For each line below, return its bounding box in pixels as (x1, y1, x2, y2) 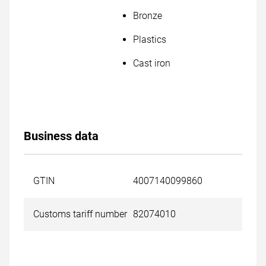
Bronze (133, 10, 162, 21)
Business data (24, 129, 99, 143)
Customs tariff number (33, 208, 127, 220)
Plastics (133, 34, 166, 45)
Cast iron (133, 58, 170, 69)
